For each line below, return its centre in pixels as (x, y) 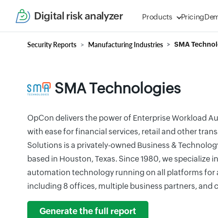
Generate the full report (88, 211)
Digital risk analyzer (79, 16)
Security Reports (52, 45)
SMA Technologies (118, 88)
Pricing (193, 17)
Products (157, 17)
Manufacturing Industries (126, 45)
